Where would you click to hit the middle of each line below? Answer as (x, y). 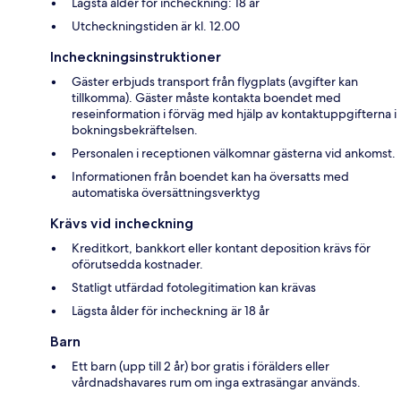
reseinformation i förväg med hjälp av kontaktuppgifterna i (234, 114)
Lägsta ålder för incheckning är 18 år (171, 311)
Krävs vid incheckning (122, 224)
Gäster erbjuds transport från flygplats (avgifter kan (215, 82)
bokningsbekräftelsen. (135, 130)
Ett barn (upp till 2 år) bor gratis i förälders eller (200, 367)
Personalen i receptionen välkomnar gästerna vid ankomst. (234, 154)
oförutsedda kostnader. (137, 264)
